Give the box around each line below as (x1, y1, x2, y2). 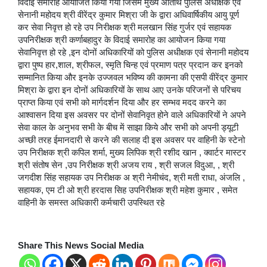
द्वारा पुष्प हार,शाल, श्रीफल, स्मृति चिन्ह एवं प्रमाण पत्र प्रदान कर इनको (18, 60, 243, 70)
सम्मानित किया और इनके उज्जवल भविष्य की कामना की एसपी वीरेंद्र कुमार (18, 72, 248, 82)
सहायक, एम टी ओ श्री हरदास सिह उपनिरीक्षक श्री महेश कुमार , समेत (18, 185, 237, 195)
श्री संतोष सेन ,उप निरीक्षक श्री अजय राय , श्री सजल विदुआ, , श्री (18, 160, 234, 170)
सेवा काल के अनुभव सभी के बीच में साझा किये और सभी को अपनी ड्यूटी (18, 122, 238, 132)
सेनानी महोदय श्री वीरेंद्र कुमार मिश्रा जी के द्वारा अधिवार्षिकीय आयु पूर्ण (18, 10, 239, 20)
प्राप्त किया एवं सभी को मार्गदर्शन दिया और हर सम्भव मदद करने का (18, 97, 226, 107)
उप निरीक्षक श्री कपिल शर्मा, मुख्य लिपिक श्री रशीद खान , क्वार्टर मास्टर (18, 147, 246, 157)
